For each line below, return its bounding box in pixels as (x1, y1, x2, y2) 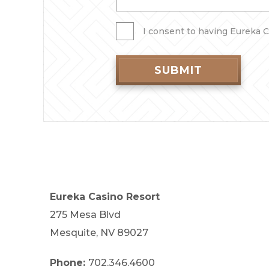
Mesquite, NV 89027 (50, 227, 148, 239)
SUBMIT (154, 64, 203, 77)
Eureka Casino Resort (50, 191, 160, 203)
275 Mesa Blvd (50, 209, 121, 221)
